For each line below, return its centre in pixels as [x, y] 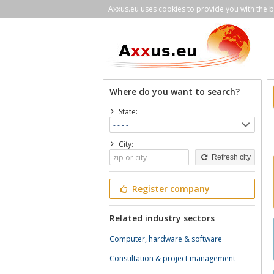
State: [128, 112]
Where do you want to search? [175, 91]
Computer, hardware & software [166, 239]
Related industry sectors [162, 218]
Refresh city [230, 157]
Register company [169, 189]
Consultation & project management [172, 258]
